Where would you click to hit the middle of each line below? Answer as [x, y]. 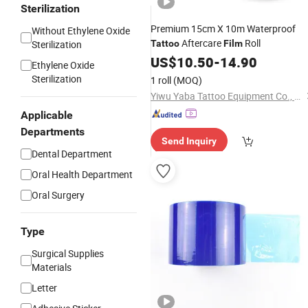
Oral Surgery [58, 195]
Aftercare [201, 43]
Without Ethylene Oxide [81, 31]
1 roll [161, 80]
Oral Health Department [82, 174]
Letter [44, 288]
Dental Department [72, 154]
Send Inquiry [189, 141]
